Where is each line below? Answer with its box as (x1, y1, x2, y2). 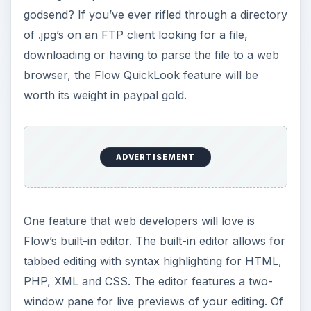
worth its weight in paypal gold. (23, 87, 187, 102)
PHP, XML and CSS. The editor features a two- (23, 274, 273, 289)
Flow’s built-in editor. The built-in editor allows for (23, 234, 285, 249)
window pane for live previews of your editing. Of (23, 294, 283, 309)
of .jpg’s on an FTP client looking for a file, (23, 27, 248, 42)
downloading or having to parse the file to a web (23, 47, 279, 62)
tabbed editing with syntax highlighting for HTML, (23, 254, 282, 269)
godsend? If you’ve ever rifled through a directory (23, 7, 287, 22)
